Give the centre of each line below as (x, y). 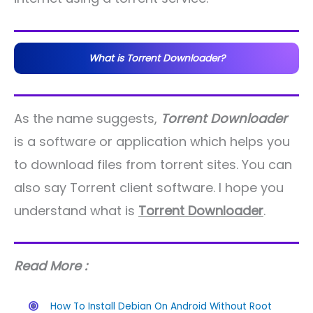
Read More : (51, 266)
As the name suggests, (87, 118)
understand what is (76, 210)
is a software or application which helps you (152, 141)
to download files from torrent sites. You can (153, 164)
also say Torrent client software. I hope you (149, 187)
